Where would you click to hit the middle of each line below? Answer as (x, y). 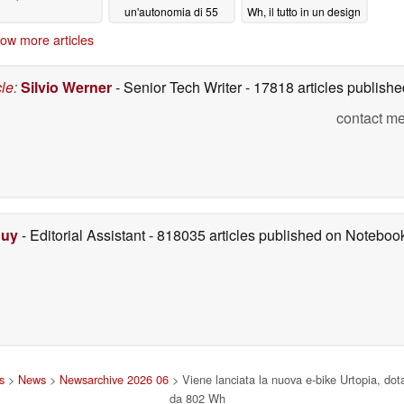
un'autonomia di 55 (171, 12)
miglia (151, 29)
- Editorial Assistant (83, 234)
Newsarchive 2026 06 (114, 379)
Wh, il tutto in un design (304, 12)
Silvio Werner (66, 87)
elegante (283, 29)
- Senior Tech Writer (179, 87)
